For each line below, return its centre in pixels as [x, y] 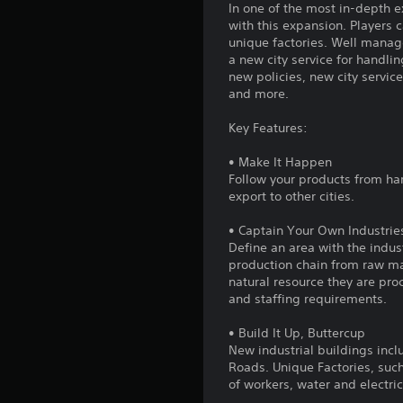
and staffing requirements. [308, 298]
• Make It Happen [281, 161]
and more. [259, 93]
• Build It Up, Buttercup [297, 332]
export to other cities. [292, 196]
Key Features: [269, 127]
